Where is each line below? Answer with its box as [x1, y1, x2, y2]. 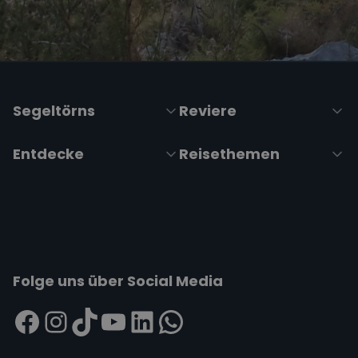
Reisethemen [179, 144, 280, 165]
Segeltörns [13, 101, 95, 121]
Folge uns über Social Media [13, 271, 223, 292]
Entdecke [13, 144, 84, 165]
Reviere [179, 101, 237, 121]
